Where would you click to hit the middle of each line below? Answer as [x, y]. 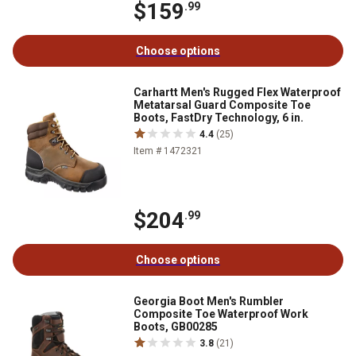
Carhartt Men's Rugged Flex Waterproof [237, 93]
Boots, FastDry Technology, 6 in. [219, 118]
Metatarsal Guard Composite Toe [222, 105]
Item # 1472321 [168, 151]
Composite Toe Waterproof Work [221, 313]
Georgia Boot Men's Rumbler [209, 301]
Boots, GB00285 [176, 326]
